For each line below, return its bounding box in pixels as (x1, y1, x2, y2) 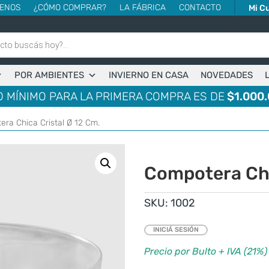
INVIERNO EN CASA (108, 70, 189, 80)
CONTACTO (179, 2, 221, 13)
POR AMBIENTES (14, 70, 84, 80)
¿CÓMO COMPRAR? (34, 2, 106, 13)
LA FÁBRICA (119, 2, 166, 13)
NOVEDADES (200, 70, 253, 80)
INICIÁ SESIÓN (153, 226, 199, 234)
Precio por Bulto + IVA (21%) (144, 245, 268, 257)
